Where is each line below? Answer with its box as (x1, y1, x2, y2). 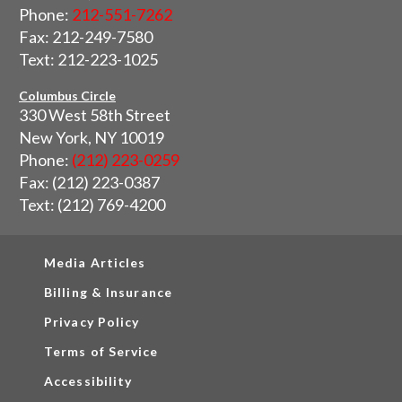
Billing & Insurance (44, 284, 172, 301)
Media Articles (44, 255, 146, 271)
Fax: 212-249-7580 (19, 27, 153, 48)
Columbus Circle (19, 88, 116, 104)
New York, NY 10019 (19, 127, 164, 148)
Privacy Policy (44, 314, 140, 330)
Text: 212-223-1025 (19, 49, 158, 70)
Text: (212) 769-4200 (19, 195, 165, 215)
